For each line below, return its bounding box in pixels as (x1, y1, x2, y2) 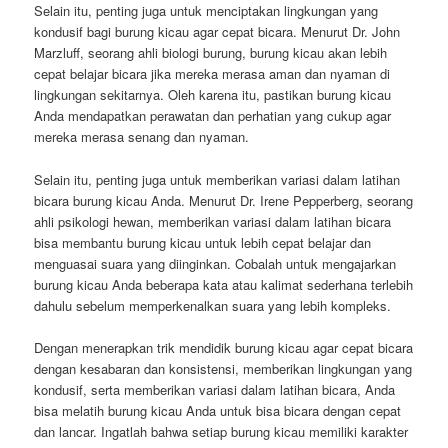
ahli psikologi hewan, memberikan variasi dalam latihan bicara (34, 211, 392, 231)
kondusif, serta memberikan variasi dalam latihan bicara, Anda (34, 379, 396, 399)
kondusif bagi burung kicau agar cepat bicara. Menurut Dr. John (34, 22, 401, 42)
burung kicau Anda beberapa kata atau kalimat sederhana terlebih (34, 274, 414, 294)
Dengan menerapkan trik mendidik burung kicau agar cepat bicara (34, 337, 414, 357)
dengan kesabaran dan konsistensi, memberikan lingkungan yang (34, 358, 413, 378)
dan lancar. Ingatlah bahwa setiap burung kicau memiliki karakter (34, 421, 409, 441)
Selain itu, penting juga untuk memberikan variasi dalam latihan (34, 169, 401, 189)
